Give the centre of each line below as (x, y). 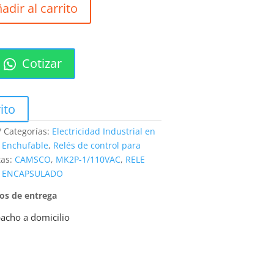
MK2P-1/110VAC (88, 159)
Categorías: (28, 131)
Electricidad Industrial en (104, 131)
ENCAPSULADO (33, 173)
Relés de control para (97, 145)
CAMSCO (33, 159)
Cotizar (40, 63)
